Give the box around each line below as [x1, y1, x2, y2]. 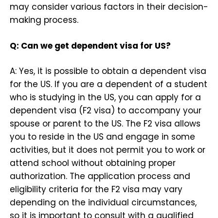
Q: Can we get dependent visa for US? [10, 39, 171, 52]
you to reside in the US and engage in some [10, 131, 195, 143]
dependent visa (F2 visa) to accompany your [10, 105, 201, 117]
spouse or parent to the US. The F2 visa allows [10, 118, 200, 130]
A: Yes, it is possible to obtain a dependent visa [10, 65, 206, 77]
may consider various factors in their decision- [10, 1, 208, 13]
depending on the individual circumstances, [10, 197, 197, 209]
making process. [10, 14, 78, 26]
